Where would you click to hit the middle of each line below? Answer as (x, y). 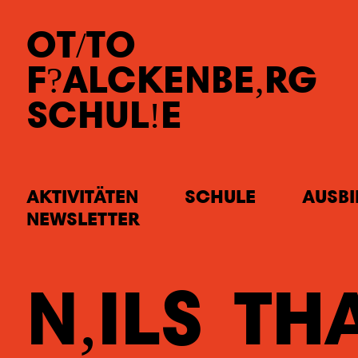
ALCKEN (137, 78)
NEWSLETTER (83, 218)
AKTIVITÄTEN (82, 196)
